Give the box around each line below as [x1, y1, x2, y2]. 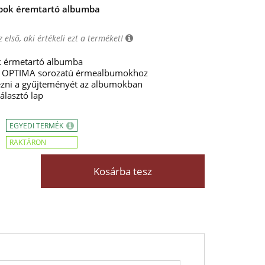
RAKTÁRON [9, 137, 46, 147]
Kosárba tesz [93, 164, 152, 178]
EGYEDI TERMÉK [9, 121, 65, 131]
